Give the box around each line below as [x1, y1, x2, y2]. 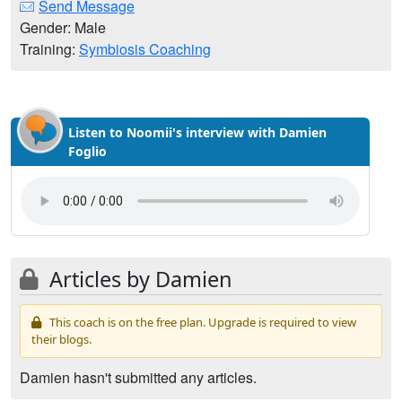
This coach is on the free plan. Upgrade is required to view [47, 314, 356, 330]
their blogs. [31, 331, 92, 347]
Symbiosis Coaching [79, 39, 211, 59]
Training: [20, 39, 79, 59]
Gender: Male [20, 17, 106, 38]
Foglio [68, 143, 107, 160]
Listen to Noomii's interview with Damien [68, 124, 327, 141]
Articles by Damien [44, 265, 232, 293]
